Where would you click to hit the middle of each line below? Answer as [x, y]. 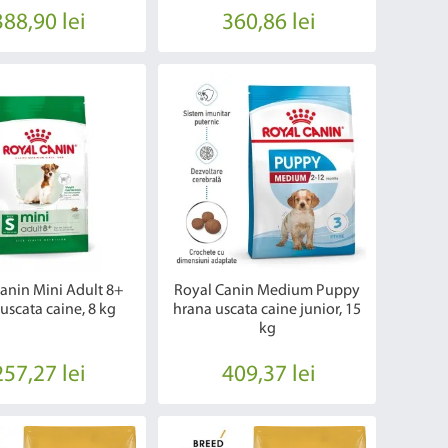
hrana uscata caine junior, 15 [267, 309]
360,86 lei [269, 22]
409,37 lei [269, 374]
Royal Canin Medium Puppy [267, 290]
